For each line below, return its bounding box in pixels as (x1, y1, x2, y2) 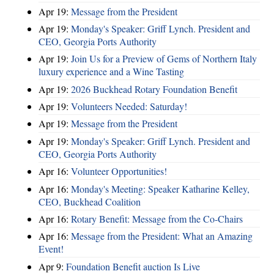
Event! (39, 242, 64, 256)
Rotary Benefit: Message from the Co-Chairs (71, 212, 243, 225)
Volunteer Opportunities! (71, 165, 167, 178)
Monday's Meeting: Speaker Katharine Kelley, (71, 182, 250, 195)
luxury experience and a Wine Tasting (39, 65, 184, 78)
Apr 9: (39, 259, 66, 273)
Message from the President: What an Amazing (71, 229, 253, 243)
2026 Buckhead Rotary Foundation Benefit (71, 82, 237, 95)
